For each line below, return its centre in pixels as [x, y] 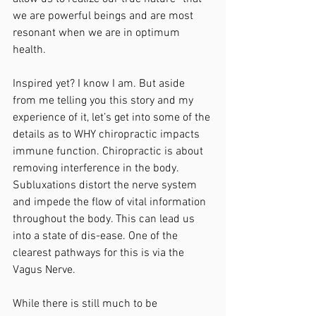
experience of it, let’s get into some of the [113, 118]
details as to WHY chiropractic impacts [108, 135]
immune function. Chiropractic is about [109, 152]
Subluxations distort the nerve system [106, 186]
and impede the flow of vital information [111, 202]
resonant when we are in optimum [98, 33]
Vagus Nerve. [45, 270]
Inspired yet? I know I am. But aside [100, 84]
